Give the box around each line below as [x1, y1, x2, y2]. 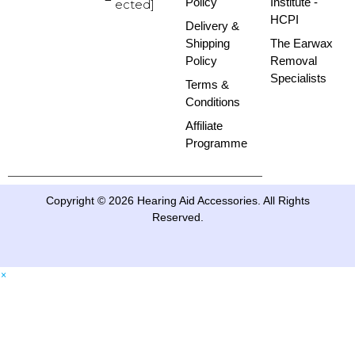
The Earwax [270, 36, 333, 50]
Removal [270, 53, 317, 67]
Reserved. [151, 210, 204, 223]
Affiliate [185, 118, 223, 132]
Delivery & [185, 18, 239, 32]
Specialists [270, 71, 326, 85]
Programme [185, 136, 247, 150]
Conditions [185, 94, 240, 109]
